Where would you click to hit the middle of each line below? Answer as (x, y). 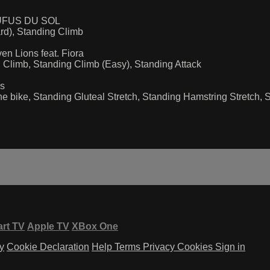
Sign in (230, 246)
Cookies (196, 246)
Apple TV (48, 226)
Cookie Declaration (48, 246)
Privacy (160, 246)
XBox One (95, 226)
